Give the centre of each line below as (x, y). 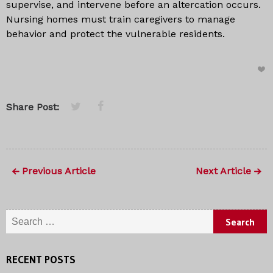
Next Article (223, 171)
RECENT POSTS (41, 259)
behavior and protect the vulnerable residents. (115, 34)
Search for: (31, 215)
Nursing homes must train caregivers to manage (121, 19)
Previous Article (59, 171)
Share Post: (33, 107)
